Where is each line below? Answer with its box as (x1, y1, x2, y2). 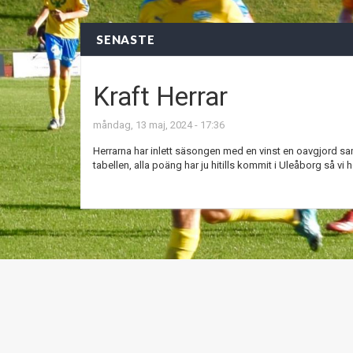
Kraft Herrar (93, 81, 228, 112)
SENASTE (96, 32, 155, 46)
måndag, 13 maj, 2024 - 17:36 (93, 119, 225, 131)
